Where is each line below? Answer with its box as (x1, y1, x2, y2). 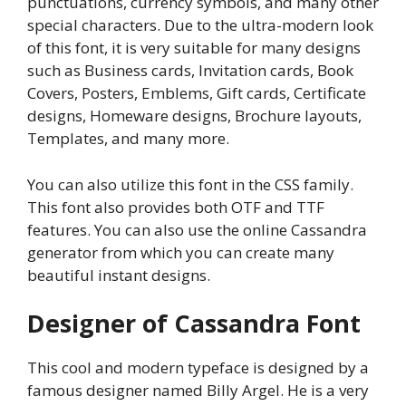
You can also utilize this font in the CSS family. (27, 173, 353, 195)
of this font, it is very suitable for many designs (27, 37, 361, 59)
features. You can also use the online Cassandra (27, 218, 367, 240)
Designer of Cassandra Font (27, 306, 361, 341)
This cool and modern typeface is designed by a (27, 357, 369, 379)
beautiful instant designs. (27, 264, 210, 285)
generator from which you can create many (27, 241, 334, 263)
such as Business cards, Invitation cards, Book (27, 60, 353, 82)
